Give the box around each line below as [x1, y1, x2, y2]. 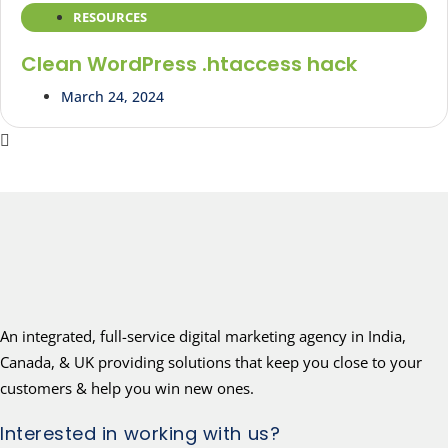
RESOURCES [73, 8, 147, 27]
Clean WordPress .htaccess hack [21, 50, 357, 79]
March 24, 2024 [61, 87, 164, 107]
